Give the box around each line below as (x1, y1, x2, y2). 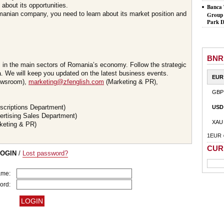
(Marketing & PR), (104, 78, 158, 85)
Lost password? (22, 149, 68, 157)
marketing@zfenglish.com (28, 78, 104, 85)
